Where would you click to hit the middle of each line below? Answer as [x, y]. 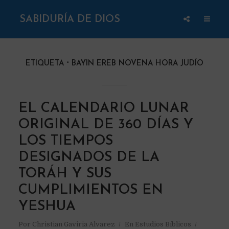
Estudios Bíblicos [163, 224]
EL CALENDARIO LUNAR [104, 109]
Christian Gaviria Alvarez [73, 224]
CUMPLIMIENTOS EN [90, 190]
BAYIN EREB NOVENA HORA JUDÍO [138, 64]
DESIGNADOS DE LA [89, 158]
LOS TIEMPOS [65, 141]
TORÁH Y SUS [65, 174]
